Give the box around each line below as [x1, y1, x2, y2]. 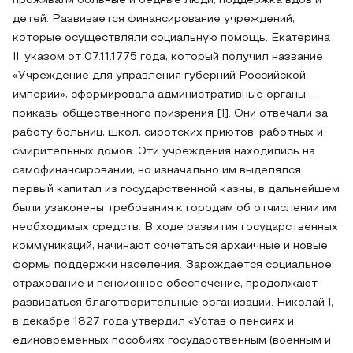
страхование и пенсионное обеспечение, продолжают [13, 279, 318, 289]
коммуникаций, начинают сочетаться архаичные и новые [13, 241, 328, 251]
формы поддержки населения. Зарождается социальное [13, 260, 332, 270]
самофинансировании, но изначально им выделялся [13, 165, 301, 176]
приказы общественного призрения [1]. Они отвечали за [13, 109, 328, 119]
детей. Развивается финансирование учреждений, [13, 14, 295, 24]
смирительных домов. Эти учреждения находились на [13, 147, 315, 157]
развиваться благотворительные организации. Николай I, [13, 298, 333, 308]
